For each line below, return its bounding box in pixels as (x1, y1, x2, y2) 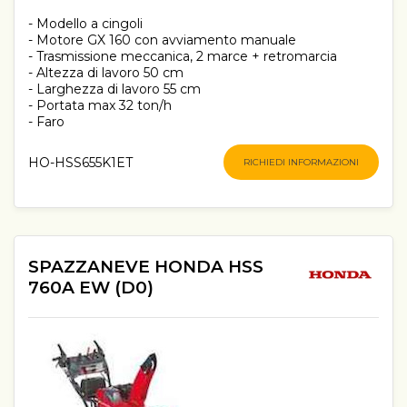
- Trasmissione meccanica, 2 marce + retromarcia (28, 48, 337, 65)
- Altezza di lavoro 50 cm (28, 65, 184, 82)
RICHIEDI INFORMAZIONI (243, 156, 359, 169)
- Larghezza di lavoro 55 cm (28, 81, 201, 98)
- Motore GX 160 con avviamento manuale (28, 32, 296, 49)
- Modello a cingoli (28, 15, 143, 33)
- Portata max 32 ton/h (28, 97, 172, 114)
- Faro (28, 114, 65, 131)
